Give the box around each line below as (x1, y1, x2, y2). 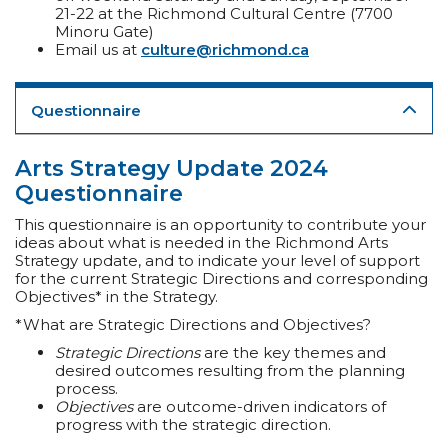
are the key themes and (200, 342, 386, 362)
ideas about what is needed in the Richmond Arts (15, 232, 388, 252)
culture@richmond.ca (141, 39, 309, 59)
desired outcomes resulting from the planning (55, 360, 405, 380)
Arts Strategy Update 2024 (15, 153, 328, 182)
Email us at (55, 39, 141, 59)
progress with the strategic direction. (55, 414, 331, 434)
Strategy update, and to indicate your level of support (15, 250, 420, 270)
